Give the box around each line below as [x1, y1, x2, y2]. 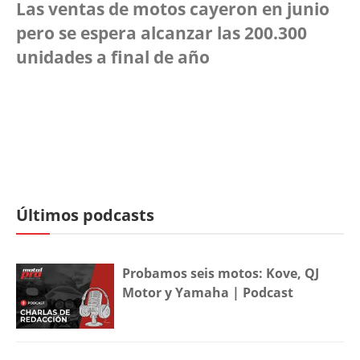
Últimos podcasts [16, 203, 154, 226]
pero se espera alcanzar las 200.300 [16, 21, 307, 44]
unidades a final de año [16, 45, 210, 68]
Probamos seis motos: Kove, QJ [122, 264, 320, 282]
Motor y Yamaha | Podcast [122, 283, 294, 301]
